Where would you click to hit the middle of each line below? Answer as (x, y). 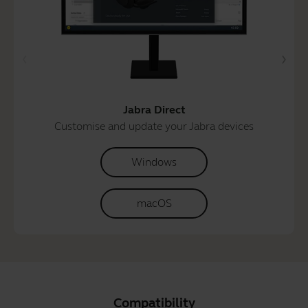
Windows (154, 162)
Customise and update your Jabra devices (154, 126)
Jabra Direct (154, 109)
